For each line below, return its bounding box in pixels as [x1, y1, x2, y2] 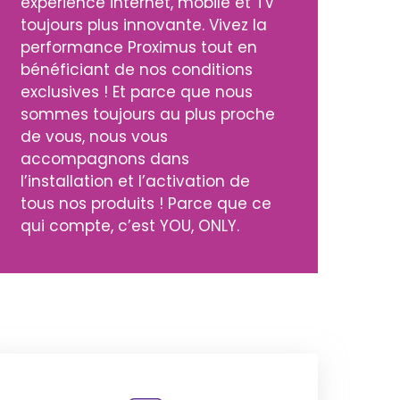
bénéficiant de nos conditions [20, 58, 253, 80]
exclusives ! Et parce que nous [20, 80, 253, 103]
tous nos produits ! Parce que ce [20, 192, 271, 214]
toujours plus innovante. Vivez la [20, 13, 267, 36]
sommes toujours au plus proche [20, 103, 275, 125]
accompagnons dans [20, 147, 189, 170]
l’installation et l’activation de [20, 170, 250, 192]
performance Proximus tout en [20, 36, 257, 58]
